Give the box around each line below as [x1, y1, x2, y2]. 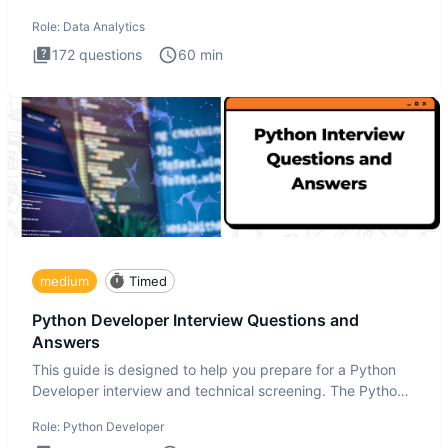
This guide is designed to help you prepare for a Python [32, 360, 396, 378]
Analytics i [32, 3, 98, 21]
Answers [32, 332, 100, 353]
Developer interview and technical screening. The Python [32, 381, 405, 399]
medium [40, 272, 89, 289]
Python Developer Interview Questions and [32, 310, 359, 331]
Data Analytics [63, 19, 145, 35]
